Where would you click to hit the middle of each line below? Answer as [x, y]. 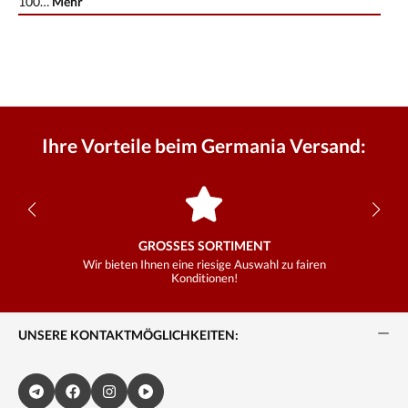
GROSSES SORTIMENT [200, 245]
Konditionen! [204, 278]
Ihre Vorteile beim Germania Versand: [204, 145]
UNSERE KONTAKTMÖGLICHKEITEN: [128, 334]
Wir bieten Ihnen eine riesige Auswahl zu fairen [204, 264]
